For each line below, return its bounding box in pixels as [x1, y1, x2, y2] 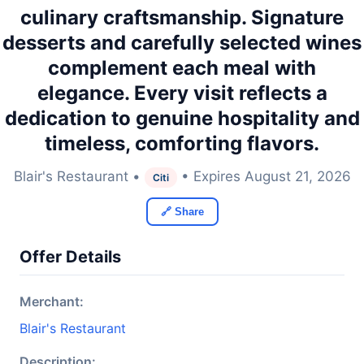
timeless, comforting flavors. [45, 132, 319, 155]
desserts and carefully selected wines [2, 31, 362, 54]
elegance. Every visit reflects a [37, 81, 327, 105]
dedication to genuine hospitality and [4, 106, 360, 130]
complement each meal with [48, 56, 316, 80]
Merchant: [19, 293, 84, 310]
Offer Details [19, 247, 121, 266]
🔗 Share [160, 206, 204, 218]
